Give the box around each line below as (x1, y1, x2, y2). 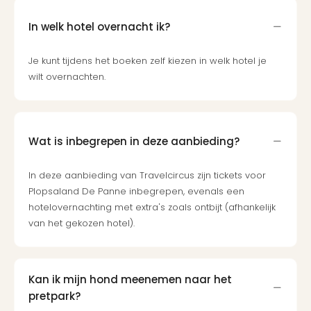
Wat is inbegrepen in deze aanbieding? (28, 133, 239, 149)
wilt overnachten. (28, 70, 106, 83)
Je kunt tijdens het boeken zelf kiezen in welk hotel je (28, 54, 267, 67)
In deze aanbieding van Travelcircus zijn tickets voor (28, 169, 266, 182)
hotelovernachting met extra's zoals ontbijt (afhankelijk (28, 201, 276, 214)
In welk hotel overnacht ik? (28, 19, 170, 34)
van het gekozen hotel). (28, 217, 135, 230)
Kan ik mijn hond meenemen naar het (28, 271, 232, 287)
